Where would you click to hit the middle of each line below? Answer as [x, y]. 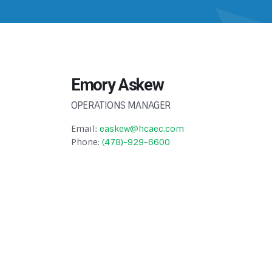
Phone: [87, 142]
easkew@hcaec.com [142, 128]
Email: [85, 128]
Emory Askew [117, 85]
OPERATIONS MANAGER [121, 105]
